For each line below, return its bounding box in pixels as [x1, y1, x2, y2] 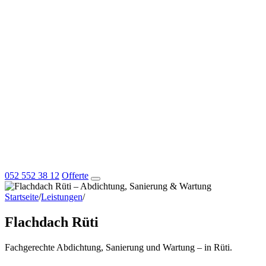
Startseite [5, 192, 39, 202]
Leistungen [41, 192, 83, 202]
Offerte [62, 170, 88, 180]
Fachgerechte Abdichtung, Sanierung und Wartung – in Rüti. [5, 242, 232, 252]
